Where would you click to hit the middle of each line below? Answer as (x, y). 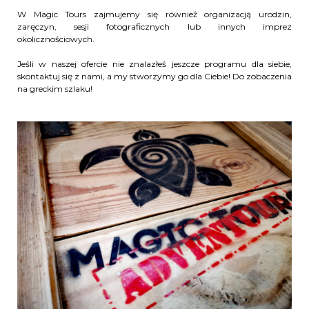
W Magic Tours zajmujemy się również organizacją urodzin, (154, 14)
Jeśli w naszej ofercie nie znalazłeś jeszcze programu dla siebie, (154, 64)
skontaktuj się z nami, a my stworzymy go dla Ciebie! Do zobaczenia (154, 77)
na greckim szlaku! (55, 89)
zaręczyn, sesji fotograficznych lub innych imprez (154, 27)
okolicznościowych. (57, 39)
